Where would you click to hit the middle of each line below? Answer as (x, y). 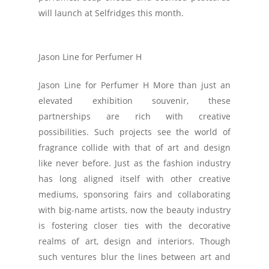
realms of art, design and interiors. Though (134, 241)
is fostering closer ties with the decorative (134, 225)
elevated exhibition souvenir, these (134, 101)
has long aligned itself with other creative (134, 179)
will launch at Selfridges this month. (111, 13)
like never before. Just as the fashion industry (134, 163)
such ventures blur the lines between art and (134, 257)
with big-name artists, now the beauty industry (134, 210)
